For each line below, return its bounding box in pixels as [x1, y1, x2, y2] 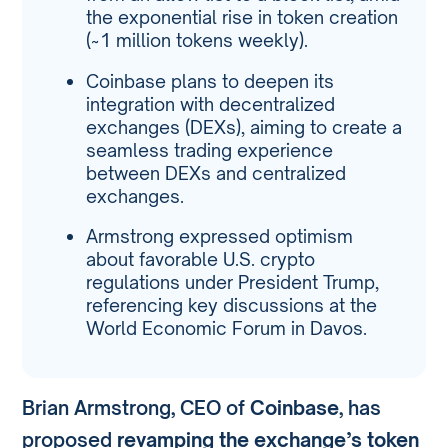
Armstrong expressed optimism [86, 225, 354, 248]
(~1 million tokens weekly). [86, 29, 309, 52]
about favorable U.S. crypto [86, 248, 316, 271]
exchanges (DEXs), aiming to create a [86, 115, 403, 138]
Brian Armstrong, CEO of [22, 396, 251, 420]
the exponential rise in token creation [86, 6, 399, 29]
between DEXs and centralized [86, 161, 347, 184]
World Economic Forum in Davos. [86, 317, 368, 340]
